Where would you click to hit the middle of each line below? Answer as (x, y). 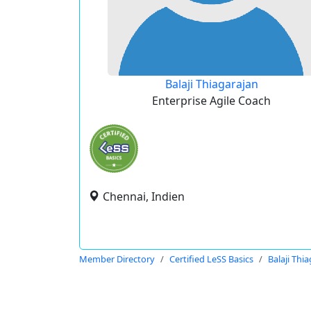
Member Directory (117, 259)
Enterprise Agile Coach (211, 101)
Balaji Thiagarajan (211, 84)
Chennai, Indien (144, 196)
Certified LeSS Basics (211, 259)
